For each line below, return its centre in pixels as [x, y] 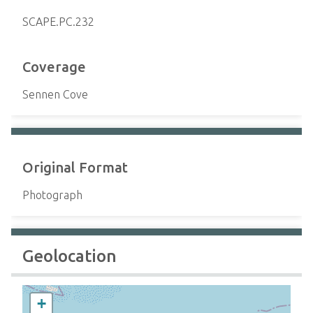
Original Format [75, 167]
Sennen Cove [55, 94]
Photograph [52, 195]
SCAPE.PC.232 [58, 22]
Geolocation [70, 256]
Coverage [54, 67]
